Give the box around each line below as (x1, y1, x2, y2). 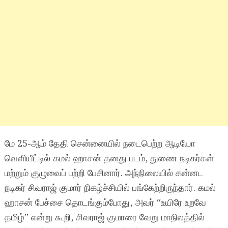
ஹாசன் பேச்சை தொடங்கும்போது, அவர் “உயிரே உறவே (4, 195, 206, 210)
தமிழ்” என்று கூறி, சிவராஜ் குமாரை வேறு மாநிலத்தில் (4, 210, 205, 225)
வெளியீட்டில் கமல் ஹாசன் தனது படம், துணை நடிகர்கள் (4, 151, 214, 166)
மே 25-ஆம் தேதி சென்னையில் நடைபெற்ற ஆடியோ (4, 136, 195, 151)
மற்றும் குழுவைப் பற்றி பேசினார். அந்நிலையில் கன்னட (4, 166, 204, 181)
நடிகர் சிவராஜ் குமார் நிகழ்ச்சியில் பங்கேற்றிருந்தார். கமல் (4, 181, 216, 195)
